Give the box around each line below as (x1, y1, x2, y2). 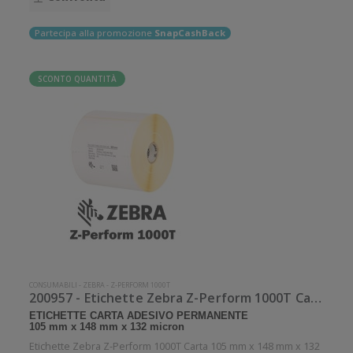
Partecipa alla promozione (34, 27, 154, 39)
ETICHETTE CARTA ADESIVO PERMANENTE (29, 310, 249, 321)
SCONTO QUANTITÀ (38, 73, 117, 85)
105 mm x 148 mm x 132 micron (29, 321, 185, 333)
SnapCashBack (154, 27, 225, 39)
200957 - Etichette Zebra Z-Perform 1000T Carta (310, 289, 321, 307)
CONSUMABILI (29, 280, 78, 291)
